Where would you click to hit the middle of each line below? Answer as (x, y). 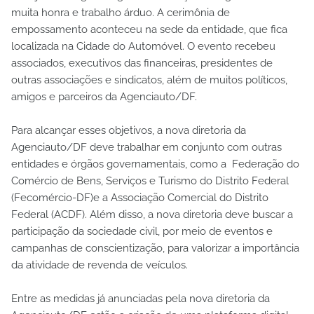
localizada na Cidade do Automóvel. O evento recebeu (143, 47)
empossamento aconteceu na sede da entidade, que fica (149, 30)
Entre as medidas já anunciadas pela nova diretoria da (141, 299)
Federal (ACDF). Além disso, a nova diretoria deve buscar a (152, 215)
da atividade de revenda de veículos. (100, 265)
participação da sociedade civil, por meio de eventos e (142, 232)
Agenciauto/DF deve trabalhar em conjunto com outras (146, 148)
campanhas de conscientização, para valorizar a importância (155, 248)
